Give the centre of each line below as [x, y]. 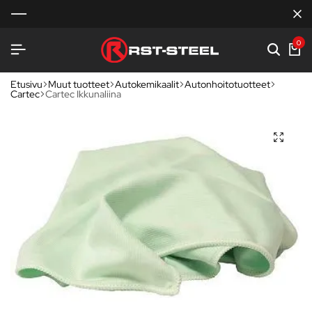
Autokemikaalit [147, 84]
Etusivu [26, 84]
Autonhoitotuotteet [227, 84]
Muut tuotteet [79, 84]
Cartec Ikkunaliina [83, 94]
